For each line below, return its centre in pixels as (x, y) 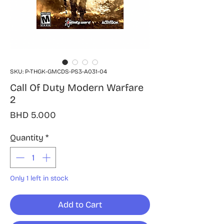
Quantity (27, 138)
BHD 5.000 (33, 115)
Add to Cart (80, 204)
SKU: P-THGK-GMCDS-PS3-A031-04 (58, 72)
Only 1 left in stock (39, 178)
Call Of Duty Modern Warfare (77, 88)
